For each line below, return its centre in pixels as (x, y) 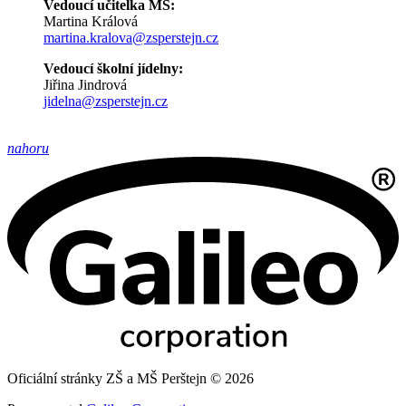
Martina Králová (91, 22)
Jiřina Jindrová (85, 85)
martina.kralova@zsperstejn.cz (131, 38)
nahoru (28, 149)
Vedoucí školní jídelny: (113, 69)
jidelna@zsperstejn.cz (106, 101)
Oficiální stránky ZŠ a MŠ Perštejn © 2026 (130, 379)
